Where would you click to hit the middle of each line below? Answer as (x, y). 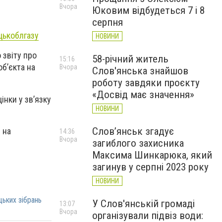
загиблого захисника (138, 143)
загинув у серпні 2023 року (150, 167)
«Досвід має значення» (143, 95)
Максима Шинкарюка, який (152, 155)
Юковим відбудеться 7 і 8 (148, 10)
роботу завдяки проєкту (146, 83)
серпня (108, 22)
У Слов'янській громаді (143, 204)
